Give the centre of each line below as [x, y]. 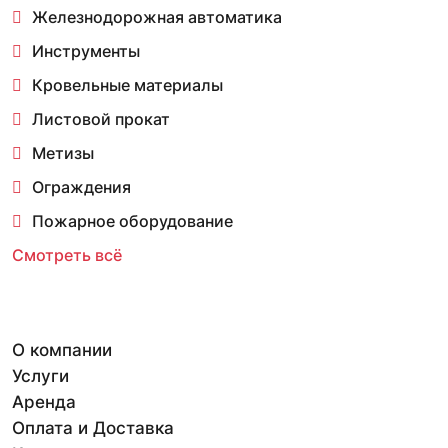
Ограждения [81, 187]
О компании [62, 350]
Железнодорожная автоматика [157, 17]
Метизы [63, 153]
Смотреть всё [67, 255]
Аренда [44, 402]
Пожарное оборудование [132, 221]
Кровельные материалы [127, 85]
